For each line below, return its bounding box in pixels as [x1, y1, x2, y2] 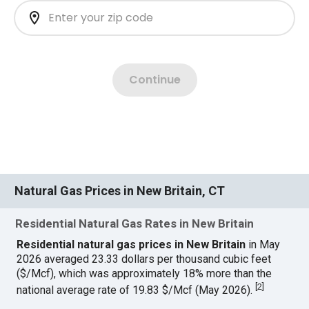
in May [246, 237, 281, 251]
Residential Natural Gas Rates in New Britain [15, 216, 255, 230]
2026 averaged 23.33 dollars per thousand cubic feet [17, 252, 272, 266]
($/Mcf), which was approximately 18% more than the [17, 266, 272, 280]
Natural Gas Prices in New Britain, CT [14, 183, 226, 199]
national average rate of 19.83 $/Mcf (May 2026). [17, 283, 256, 297]
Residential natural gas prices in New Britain [17, 237, 246, 251]
